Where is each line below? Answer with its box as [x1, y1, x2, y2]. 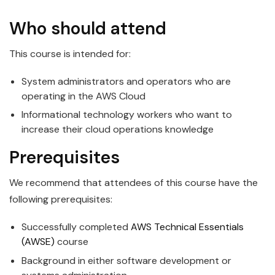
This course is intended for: [9, 47, 131, 61]
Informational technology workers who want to [21, 108, 232, 122]
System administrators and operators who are [21, 75, 231, 88]
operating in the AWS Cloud [21, 90, 145, 103]
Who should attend [9, 17, 166, 41]
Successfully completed [21, 220, 131, 234]
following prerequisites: [9, 193, 112, 206]
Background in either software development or [21, 254, 231, 267]
